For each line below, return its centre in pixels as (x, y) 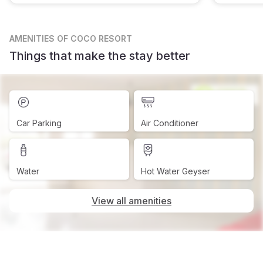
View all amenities (131, 201)
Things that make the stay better (100, 56)
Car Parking (39, 123)
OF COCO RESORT (95, 38)
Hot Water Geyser (176, 171)
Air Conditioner (170, 123)
